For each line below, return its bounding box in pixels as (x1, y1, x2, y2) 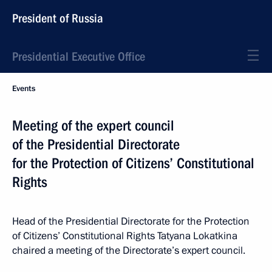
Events (12, 83, 35, 94)
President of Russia (12, 11, 103, 25)
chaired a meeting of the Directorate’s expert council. (12, 243, 245, 257)
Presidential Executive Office (12, 49, 145, 64)
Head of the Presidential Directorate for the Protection (12, 214, 250, 228)
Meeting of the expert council (12, 117, 174, 134)
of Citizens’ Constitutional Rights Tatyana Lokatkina (12, 229, 237, 243)
